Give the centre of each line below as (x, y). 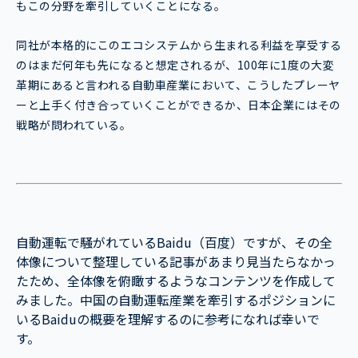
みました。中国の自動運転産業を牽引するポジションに (176, 300)
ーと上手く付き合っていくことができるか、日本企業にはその (179, 105)
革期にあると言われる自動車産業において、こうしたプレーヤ (178, 85)
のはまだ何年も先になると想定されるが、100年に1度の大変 (175, 65)
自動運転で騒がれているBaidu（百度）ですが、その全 (174, 243)
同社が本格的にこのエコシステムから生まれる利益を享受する (179, 45)
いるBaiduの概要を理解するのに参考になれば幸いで (168, 319)
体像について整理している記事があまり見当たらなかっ (176, 262)
